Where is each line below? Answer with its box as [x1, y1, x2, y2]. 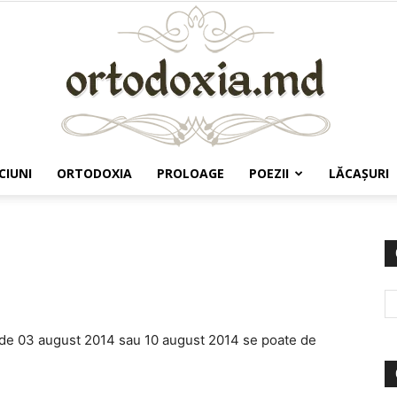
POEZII [249, 165, 289, 182]
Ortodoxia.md [198, 201, 277, 216]
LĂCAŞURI [329, 165, 389, 182]
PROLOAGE [157, 165, 224, 182]
